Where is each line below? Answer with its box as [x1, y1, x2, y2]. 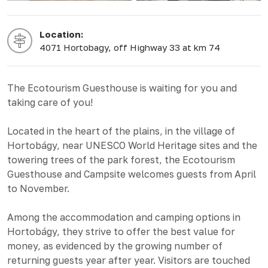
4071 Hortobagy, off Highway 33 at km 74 [39, 41, 220, 53]
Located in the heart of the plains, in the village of [7, 124, 235, 137]
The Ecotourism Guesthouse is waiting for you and [7, 81, 237, 94]
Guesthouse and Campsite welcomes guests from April [7, 167, 256, 180]
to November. [7, 182, 69, 194]
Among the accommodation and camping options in [7, 211, 240, 223]
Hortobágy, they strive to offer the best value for [7, 225, 235, 237]
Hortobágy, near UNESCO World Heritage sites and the [7, 139, 257, 151]
